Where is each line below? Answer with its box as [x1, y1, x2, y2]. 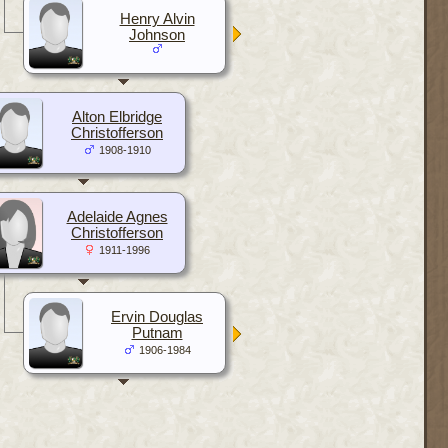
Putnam [131, 324, 183, 341]
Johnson [129, 26, 185, 43]
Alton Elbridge [72, 108, 162, 125]
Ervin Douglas [111, 308, 203, 325]
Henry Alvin [119, 10, 195, 27]
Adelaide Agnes [66, 208, 168, 225]
